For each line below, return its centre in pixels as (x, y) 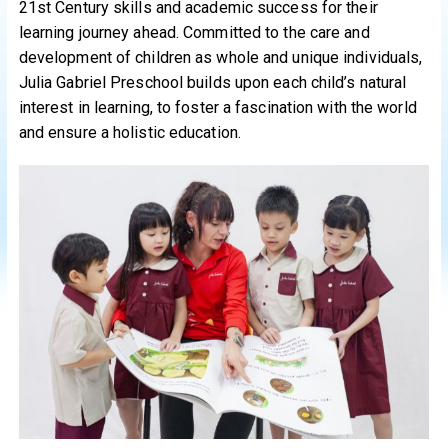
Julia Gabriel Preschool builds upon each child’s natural (212, 83)
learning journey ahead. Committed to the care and (194, 33)
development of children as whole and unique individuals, (220, 58)
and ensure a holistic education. (129, 133)
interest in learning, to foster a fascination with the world (217, 108)
